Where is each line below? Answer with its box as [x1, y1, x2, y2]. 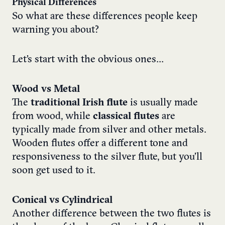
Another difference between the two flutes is [12, 209, 211, 219]
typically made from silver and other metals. [12, 125, 206, 136]
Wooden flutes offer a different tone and [12, 139, 188, 149]
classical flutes [93, 111, 159, 122]
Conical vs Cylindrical [12, 195, 113, 206]
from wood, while [12, 111, 93, 122]
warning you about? [12, 25, 99, 36]
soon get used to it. [12, 166, 95, 176]
